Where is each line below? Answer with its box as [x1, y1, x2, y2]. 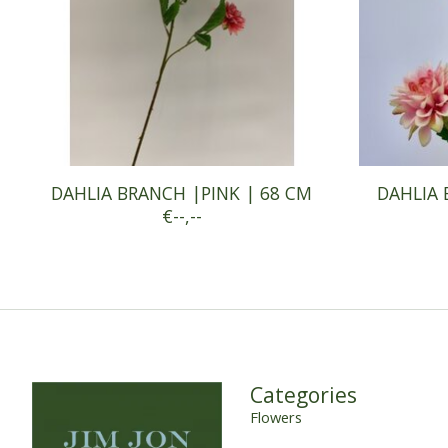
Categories [249, 379, 357, 409]
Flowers [249, 406, 302, 427]
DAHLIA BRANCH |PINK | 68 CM [51, 180, 313, 205]
